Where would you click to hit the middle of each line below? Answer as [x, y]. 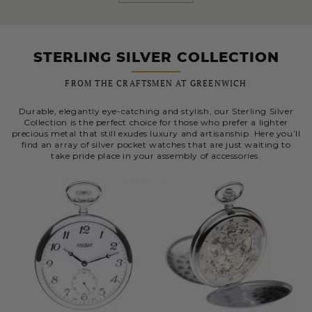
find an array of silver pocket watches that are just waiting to [156, 145]
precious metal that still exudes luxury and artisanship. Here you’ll [156, 134]
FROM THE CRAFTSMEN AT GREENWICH [156, 84]
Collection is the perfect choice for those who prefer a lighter [156, 123]
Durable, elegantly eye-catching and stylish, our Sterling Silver [156, 111]
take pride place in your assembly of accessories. [156, 156]
